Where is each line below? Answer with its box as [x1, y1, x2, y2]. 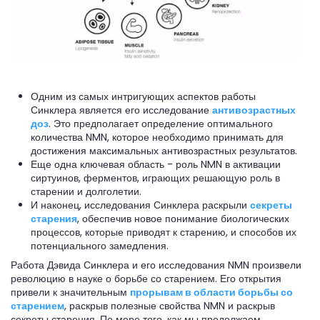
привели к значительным [11, 285, 130, 300]
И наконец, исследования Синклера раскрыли [31, 197, 250, 212]
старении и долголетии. [31, 184, 141, 199]
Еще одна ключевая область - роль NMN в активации [31, 156, 281, 171]
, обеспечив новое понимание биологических [77, 211, 289, 226]
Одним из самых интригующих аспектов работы [31, 89, 256, 104]
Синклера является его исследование [31, 102, 212, 117]
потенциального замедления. [31, 238, 169, 253]
